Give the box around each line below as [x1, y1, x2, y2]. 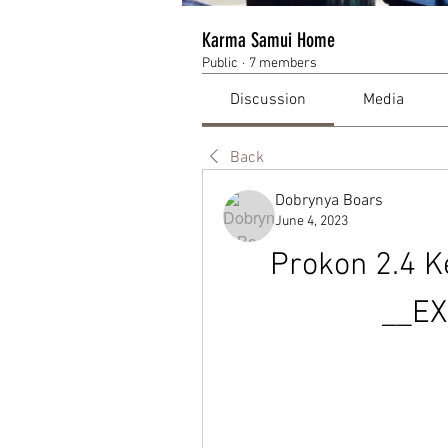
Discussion [230, 90, 307, 110]
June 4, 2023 [275, 213, 348, 230]
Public [202, 55, 238, 72]
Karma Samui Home [202, 28, 335, 52]
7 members [249, 55, 317, 72]
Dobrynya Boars [275, 191, 383, 211]
